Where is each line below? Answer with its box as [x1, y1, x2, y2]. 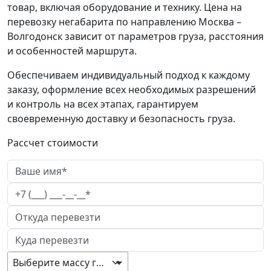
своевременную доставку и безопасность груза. [7, 111, 235, 125]
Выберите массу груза [96, 255, 104, 269]
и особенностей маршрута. [7, 44, 137, 57]
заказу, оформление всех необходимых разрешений [7, 82, 256, 96]
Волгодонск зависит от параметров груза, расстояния [7, 29, 264, 43]
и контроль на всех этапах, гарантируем [7, 97, 198, 111]
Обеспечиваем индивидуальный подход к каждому [7, 68, 250, 82]
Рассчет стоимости [7, 135, 98, 149]
